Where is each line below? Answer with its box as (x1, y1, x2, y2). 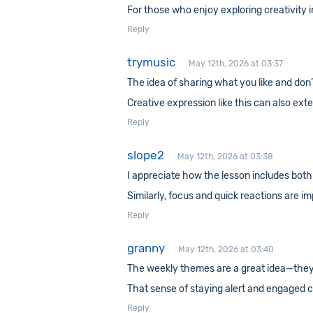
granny (127, 241, 165, 255)
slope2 (127, 148, 164, 162)
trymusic (127, 55, 175, 69)
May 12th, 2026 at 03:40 (178, 245, 274, 254)
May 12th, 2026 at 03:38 (177, 152, 273, 161)
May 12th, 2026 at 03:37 (189, 59, 283, 68)
